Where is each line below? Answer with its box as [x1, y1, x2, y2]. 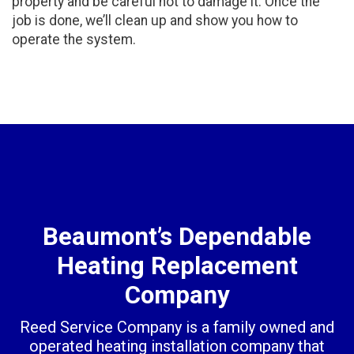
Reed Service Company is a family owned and [20, 318, 334, 337]
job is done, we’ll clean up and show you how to [12, 13, 298, 29]
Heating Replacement [56, 251, 298, 281]
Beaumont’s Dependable [43, 222, 311, 252]
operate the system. [12, 32, 136, 48]
